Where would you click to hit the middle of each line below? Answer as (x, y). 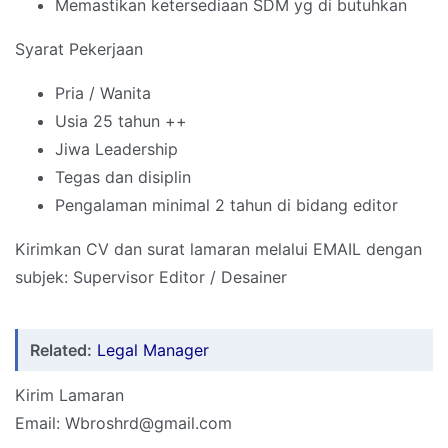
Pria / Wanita (103, 93)
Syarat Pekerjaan (79, 49)
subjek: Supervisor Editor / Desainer (151, 277)
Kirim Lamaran (69, 395)
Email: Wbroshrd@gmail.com (126, 423)
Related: (61, 350)
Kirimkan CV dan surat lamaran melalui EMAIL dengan (218, 249)
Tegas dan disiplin (123, 177)
